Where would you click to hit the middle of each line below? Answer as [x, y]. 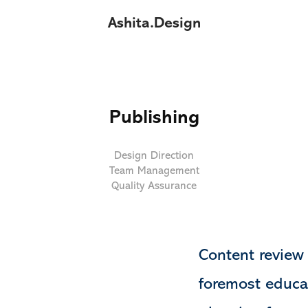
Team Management [154, 170]
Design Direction [154, 155]
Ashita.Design [154, 22]
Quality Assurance [154, 186]
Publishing [154, 117]
